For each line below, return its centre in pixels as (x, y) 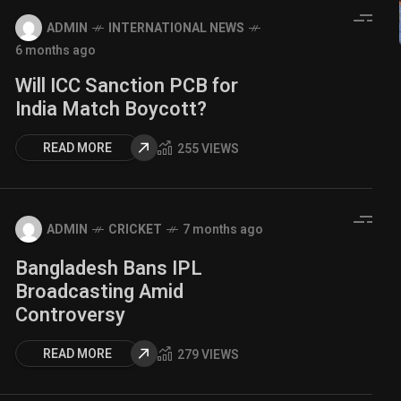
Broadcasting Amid (99, 292)
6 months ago (55, 51)
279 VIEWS (208, 354)
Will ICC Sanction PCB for (127, 86)
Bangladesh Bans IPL (109, 269)
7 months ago (223, 229)
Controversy (70, 315)
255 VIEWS (208, 149)
